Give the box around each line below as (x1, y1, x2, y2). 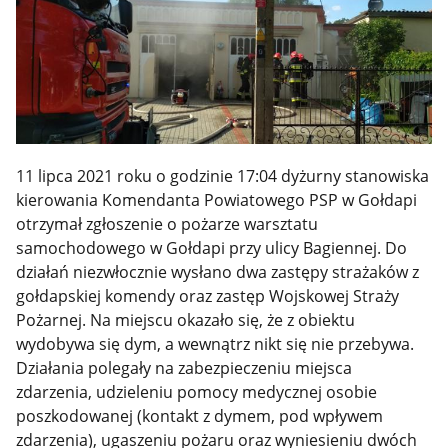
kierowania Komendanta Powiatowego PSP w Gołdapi (16, 188, 418, 211)
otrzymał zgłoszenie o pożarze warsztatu (16, 212, 319, 235)
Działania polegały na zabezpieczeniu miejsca (16, 356, 353, 379)
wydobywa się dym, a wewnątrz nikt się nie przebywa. (16, 332, 415, 355)
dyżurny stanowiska (281, 164, 430, 187)
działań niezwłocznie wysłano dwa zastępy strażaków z (16, 260, 420, 283)
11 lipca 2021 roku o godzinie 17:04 (16, 164, 282, 187)
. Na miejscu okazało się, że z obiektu (82, 308, 356, 331)
